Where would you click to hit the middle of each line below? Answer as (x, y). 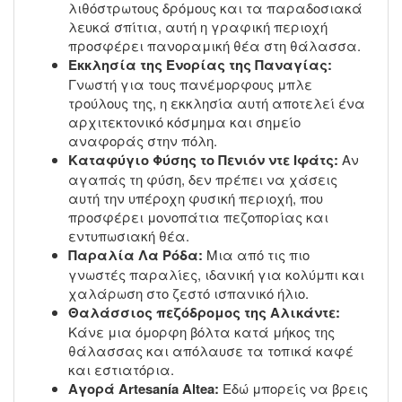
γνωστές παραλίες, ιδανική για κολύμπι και (216, 274)
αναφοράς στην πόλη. (143, 140)
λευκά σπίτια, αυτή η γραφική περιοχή (198, 26)
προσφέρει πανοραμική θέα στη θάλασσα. (214, 45)
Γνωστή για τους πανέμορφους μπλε (190, 83)
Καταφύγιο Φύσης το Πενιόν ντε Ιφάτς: (203, 159)
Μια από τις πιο (256, 254)
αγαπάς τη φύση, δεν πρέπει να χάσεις (203, 179)
